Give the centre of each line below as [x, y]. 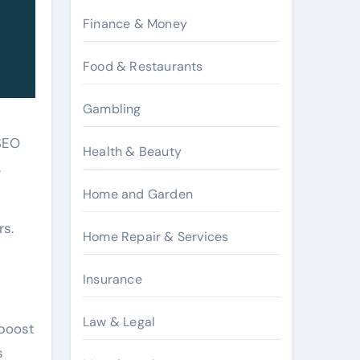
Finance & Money [135, 24]
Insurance [112, 279]
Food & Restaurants [143, 66]
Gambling [112, 109]
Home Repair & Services [156, 237]
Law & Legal [119, 322]
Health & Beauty [132, 151]
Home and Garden [138, 194]
